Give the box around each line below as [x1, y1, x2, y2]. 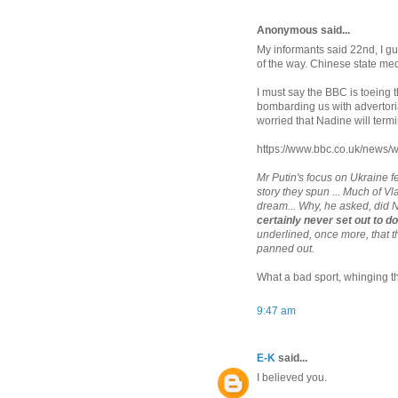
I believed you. [257, 370, 327, 384]
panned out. [257, 242, 314, 255]
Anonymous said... [257, 23, 350, 36]
